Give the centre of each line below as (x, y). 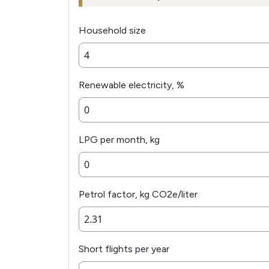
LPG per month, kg (119, 140)
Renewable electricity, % (131, 85)
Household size (112, 31)
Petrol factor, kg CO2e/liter (138, 195)
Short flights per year (124, 249)
